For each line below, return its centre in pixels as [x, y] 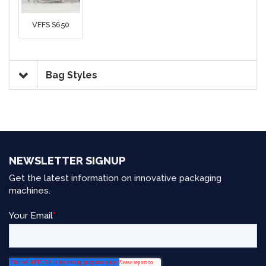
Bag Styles [70, 75]
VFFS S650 [50, 25]
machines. [30, 191]
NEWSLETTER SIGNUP [67, 161]
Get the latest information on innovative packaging [115, 178]
